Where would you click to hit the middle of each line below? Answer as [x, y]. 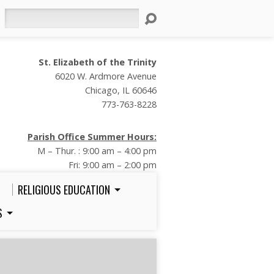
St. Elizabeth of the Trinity [98, 62]
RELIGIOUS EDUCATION [64, 190]
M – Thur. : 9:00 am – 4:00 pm [97, 151]
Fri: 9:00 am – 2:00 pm [113, 165]
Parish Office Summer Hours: [92, 137]
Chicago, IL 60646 [121, 90]
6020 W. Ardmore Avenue [106, 76]
